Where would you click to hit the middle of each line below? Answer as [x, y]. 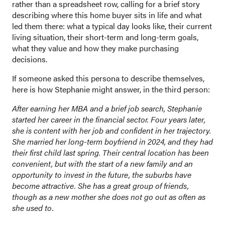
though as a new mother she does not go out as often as [109, 197]
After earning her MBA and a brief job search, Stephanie [107, 108]
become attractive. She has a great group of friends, [100, 186]
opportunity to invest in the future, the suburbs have [102, 175]
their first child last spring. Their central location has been [110, 153]
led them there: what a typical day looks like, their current [112, 26]
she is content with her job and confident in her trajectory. [111, 131]
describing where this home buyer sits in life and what [107, 15]
